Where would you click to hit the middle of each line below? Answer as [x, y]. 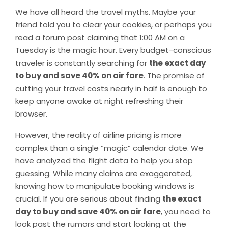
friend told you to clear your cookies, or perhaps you [113, 25]
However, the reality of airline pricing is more [98, 135]
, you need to [186, 212]
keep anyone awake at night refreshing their [99, 101]
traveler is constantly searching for [82, 63]
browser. [31, 114]
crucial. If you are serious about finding [89, 199]
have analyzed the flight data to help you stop [104, 161]
